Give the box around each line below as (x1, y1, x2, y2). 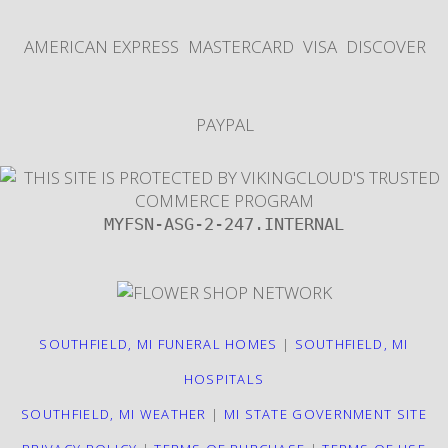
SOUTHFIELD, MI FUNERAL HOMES (39, 334, 278, 353)
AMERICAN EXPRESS (24, 34, 180, 58)
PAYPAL (196, 112, 254, 136)
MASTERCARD (188, 34, 295, 58)
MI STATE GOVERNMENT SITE (223, 404, 427, 423)
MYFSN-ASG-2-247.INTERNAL (104, 213, 344, 234)
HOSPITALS (183, 369, 265, 388)
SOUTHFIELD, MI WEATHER (21, 404, 207, 423)
